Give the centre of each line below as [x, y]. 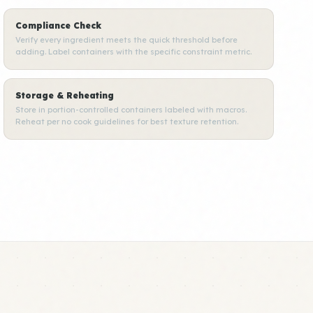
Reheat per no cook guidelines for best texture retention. [127, 122]
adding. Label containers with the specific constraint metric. [134, 52]
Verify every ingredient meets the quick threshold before [127, 40]
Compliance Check [59, 26]
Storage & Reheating [65, 95]
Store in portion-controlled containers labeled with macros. [131, 110]
